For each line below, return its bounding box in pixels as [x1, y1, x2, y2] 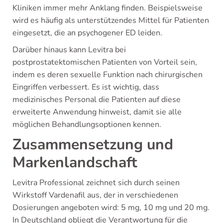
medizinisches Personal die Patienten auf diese [12, 94, 181, 105]
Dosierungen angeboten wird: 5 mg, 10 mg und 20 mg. [12, 202, 210, 213]
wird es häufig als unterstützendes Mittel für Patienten [12, 14, 209, 26]
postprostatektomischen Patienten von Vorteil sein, [12, 56, 197, 68]
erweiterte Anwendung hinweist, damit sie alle [12, 106, 182, 117]
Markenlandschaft [12, 152, 137, 173]
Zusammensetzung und [12, 134, 173, 155]
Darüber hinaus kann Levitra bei [12, 44, 126, 55]
